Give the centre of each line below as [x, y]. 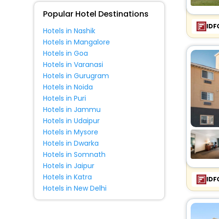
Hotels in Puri [64, 98]
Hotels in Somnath [74, 154]
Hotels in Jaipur [68, 166]
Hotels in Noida [68, 87]
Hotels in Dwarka [71, 143]
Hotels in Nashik [69, 31]
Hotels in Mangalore [76, 42]
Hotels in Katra [67, 177]
